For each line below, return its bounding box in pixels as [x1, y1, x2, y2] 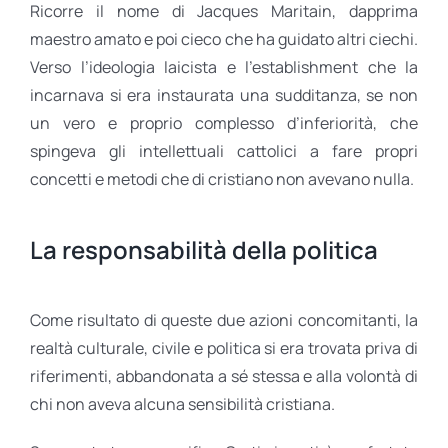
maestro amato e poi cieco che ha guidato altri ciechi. [30, 27, 418, 50]
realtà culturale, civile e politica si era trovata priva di [30, 336, 418, 359]
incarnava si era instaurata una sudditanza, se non [30, 83, 418, 106]
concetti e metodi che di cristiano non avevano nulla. [30, 167, 414, 190]
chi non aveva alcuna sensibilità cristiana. [30, 392, 335, 415]
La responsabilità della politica [30, 232, 378, 266]
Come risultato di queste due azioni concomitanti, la [30, 308, 418, 331]
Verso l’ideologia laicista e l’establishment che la [30, 55, 418, 78]
